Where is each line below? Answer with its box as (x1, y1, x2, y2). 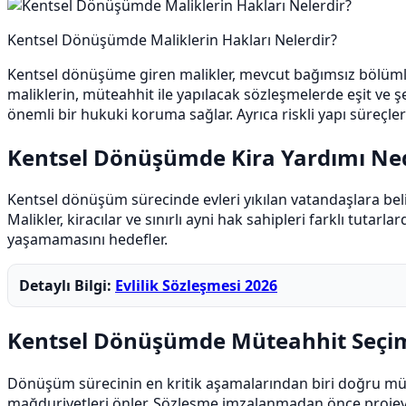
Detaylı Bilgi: (19, 275, 115, 296)
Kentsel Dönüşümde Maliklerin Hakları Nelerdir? (7, 29, 337, 50)
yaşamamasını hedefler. (7, 229, 168, 250)
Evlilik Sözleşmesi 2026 (115, 275, 277, 296)
